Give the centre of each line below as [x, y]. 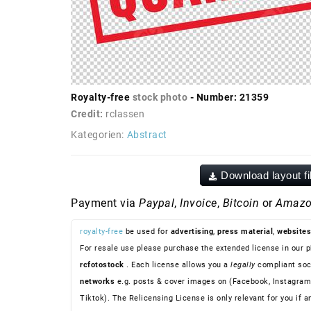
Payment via [105, 203]
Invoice [199, 203]
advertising [192, 231]
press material [245, 231]
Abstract [147, 135]
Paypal [157, 203]
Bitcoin [241, 203]
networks [97, 281]
